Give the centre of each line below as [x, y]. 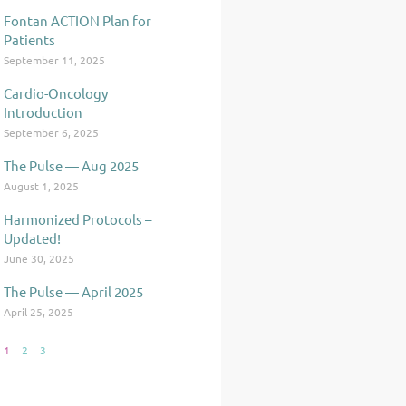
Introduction [43, 112]
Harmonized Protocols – [78, 219]
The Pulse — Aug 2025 [72, 165]
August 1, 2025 [42, 186]
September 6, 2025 [52, 132]
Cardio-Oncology [56, 93]
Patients [30, 39]
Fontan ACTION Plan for [78, 20]
